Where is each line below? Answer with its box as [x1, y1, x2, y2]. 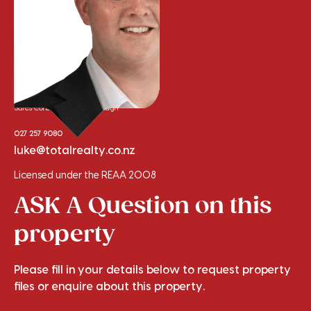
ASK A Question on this [14, 192, 271, 219]
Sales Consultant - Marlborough [14, 105, 118, 112]
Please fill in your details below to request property [14, 264, 291, 276]
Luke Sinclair [14, 83, 87, 97]
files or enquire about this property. [14, 281, 205, 293]
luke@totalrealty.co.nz [14, 145, 135, 157]
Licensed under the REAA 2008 [14, 171, 155, 181]
